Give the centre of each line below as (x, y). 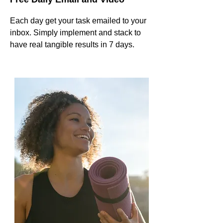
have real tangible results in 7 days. (72, 45)
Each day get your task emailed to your (78, 21)
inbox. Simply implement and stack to (75, 33)
